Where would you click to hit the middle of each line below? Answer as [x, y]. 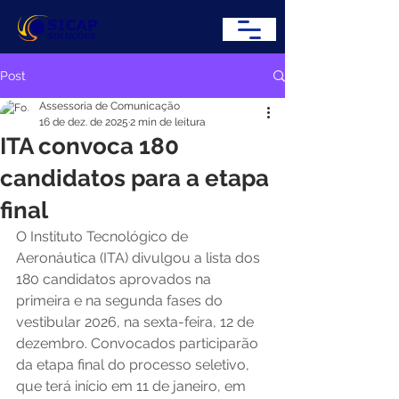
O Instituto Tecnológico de [104, 236]
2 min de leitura [168, 122]
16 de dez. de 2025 [84, 122]
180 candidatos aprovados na [115, 279]
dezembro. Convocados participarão [139, 343]
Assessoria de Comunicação [110, 106]
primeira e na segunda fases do [121, 301]
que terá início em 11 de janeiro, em [133, 386]
